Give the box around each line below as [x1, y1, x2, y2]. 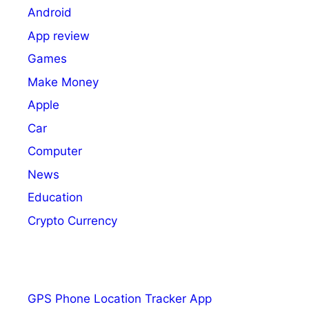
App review [28, 28, 90, 43]
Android [28, 6, 72, 20]
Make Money [28, 74, 99, 89]
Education [28, 190, 83, 205]
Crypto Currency [28, 213, 117, 228]
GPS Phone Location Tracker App [28, 292, 212, 306]
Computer [28, 144, 82, 159]
